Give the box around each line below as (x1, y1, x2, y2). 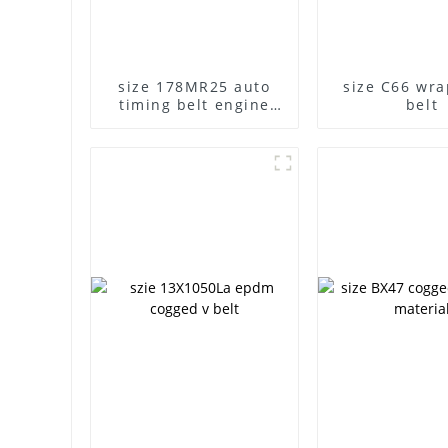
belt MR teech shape (110, 112, 279, 132)
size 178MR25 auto (118, 76, 157, 96)
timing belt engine (119, 94, 270, 114)
